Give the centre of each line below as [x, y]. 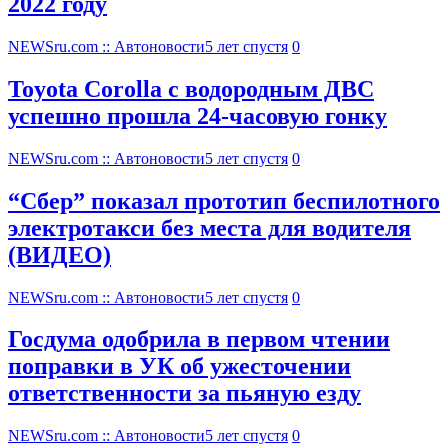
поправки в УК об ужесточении [179, 366]
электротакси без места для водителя [209, 227]
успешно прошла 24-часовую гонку [197, 115]
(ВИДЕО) [59, 254]
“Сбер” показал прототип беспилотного [224, 200]
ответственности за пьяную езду [184, 393]
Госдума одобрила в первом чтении [199, 339]
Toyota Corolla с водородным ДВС [191, 88]
